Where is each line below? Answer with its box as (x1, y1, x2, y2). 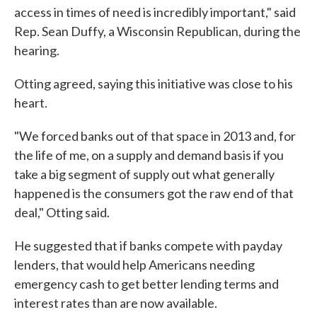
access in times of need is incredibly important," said (14, 4, 296, 20)
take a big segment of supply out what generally (14, 166, 275, 182)
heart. (14, 95, 47, 110)
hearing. (14, 42, 59, 58)
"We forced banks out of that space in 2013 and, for (14, 128, 296, 144)
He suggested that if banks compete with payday (14, 238, 282, 253)
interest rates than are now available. (14, 295, 217, 311)
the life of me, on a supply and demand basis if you (14, 147, 284, 163)
